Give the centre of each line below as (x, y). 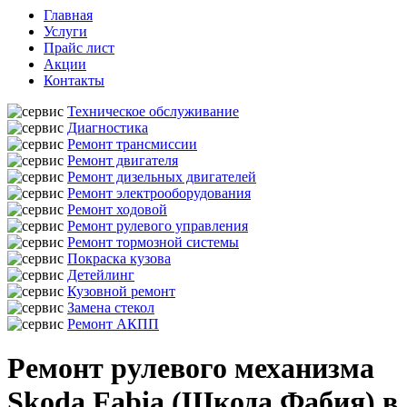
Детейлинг (101, 275)
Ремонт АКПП (113, 324)
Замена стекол (111, 308)
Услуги (65, 31)
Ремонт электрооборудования (159, 193)
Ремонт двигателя (123, 160)
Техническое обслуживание (153, 111)
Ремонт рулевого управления (158, 226)
